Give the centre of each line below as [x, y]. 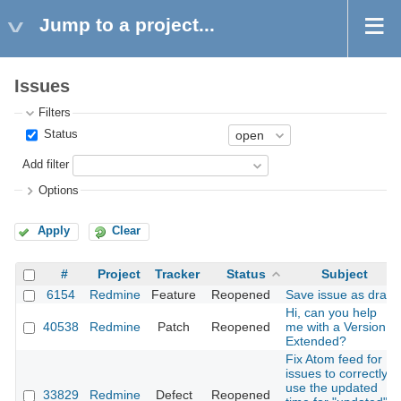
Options [59, 190]
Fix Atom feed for [334, 359]
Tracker [177, 274]
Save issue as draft [340, 295]
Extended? [316, 341]
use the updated [332, 388]
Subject [344, 274]
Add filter [46, 165]
